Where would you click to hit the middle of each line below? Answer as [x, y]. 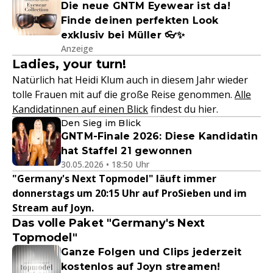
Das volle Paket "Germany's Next [109, 223]
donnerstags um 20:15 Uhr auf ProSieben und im [129, 193]
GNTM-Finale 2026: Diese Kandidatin [159, 136]
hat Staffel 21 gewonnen [127, 151]
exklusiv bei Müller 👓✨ [123, 35]
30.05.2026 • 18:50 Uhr [105, 165]
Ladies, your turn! [69, 64]
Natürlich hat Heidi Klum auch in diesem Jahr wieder [130, 80]
